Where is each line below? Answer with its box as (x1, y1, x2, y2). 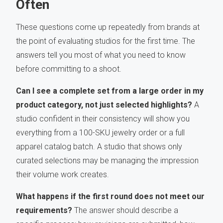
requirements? (16, 205, 72, 215)
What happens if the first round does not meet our (16, 191, 205, 201)
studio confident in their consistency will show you (16, 113, 190, 123)
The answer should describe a (72, 205, 178, 215)
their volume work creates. (16, 169, 109, 179)
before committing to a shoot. (16, 64, 121, 74)
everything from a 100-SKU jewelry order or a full (16, 127, 185, 137)
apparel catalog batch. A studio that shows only (16, 141, 182, 151)
